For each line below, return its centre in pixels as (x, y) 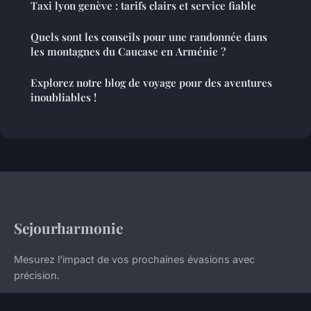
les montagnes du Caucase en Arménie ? (128, 51)
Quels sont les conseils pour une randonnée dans (149, 36)
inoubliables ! (64, 97)
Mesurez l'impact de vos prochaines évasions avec (134, 259)
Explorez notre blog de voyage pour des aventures (151, 82)
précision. (37, 275)
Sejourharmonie (68, 227)
